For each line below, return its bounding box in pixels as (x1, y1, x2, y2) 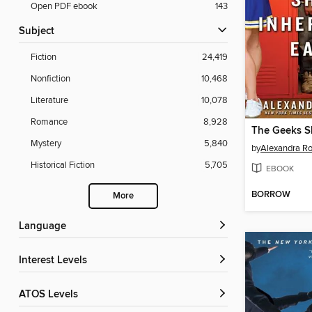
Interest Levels (22, 254, 87, 267)
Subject (25, 25, 54, 38)
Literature (31, 95, 68, 107)
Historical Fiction (31, 159, 95, 171)
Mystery (31, 138, 61, 150)
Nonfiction (31, 73, 70, 85)
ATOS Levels (25, 288, 78, 302)
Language (24, 220, 66, 233)
